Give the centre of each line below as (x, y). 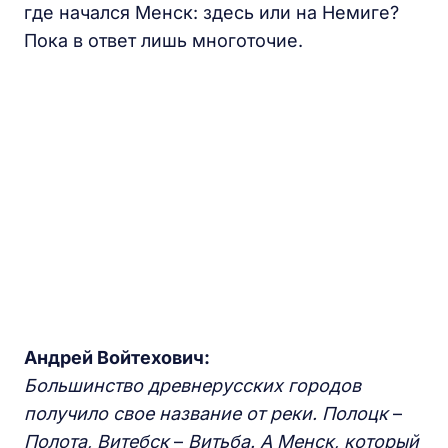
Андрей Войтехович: (117, 358)
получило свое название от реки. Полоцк (208, 414)
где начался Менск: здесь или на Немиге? (211, 13)
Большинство (83, 386)
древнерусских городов (254, 386)
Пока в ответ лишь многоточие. (163, 41)
